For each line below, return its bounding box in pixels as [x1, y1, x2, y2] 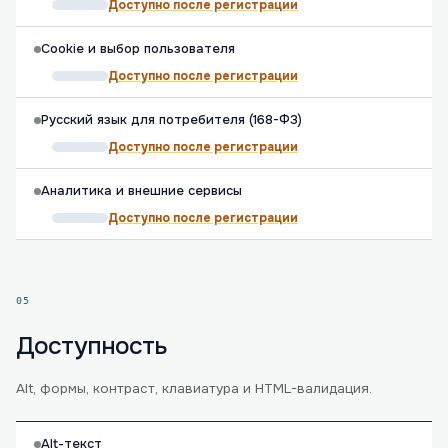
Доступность [16, 330, 168, 362]
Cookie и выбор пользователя [41, 41, 235, 57]
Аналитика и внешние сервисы [41, 183, 242, 199]
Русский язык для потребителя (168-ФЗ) [41, 112, 302, 128]
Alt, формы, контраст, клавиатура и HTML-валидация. [16, 380, 372, 397]
